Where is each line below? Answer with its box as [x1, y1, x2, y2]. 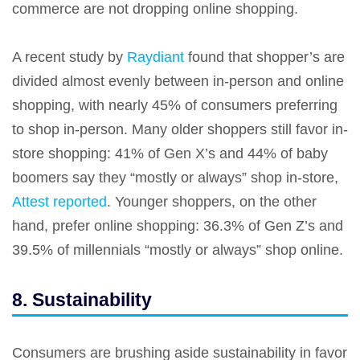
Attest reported [12, 194, 107, 211]
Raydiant [127, 49, 184, 66]
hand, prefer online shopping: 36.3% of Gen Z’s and [12, 218, 343, 235]
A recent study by [12, 49, 127, 66]
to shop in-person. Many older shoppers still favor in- [12, 121, 348, 138]
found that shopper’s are [184, 49, 345, 66]
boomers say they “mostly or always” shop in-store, [12, 170, 338, 186]
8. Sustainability [12, 289, 157, 311]
